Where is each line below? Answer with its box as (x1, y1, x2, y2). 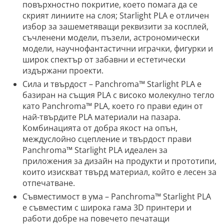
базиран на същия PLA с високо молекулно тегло (22, 89, 214, 101)
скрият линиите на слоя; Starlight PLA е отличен (22, 10, 209, 21)
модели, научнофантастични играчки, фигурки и (22, 43, 213, 54)
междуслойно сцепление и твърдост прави (22, 133, 191, 145)
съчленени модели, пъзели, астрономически (22, 32, 199, 43)
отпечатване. (22, 177, 75, 189)
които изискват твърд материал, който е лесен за (22, 166, 216, 178)
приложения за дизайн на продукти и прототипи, (22, 155, 216, 167)
